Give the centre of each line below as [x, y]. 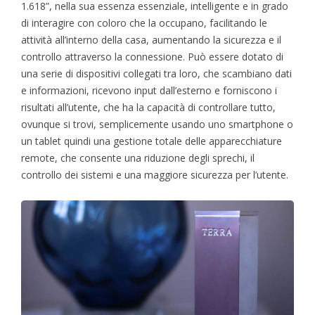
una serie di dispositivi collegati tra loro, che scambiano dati [156, 74]
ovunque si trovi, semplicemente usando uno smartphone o [157, 124]
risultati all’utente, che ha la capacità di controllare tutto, [148, 108]
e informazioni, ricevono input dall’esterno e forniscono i [149, 91]
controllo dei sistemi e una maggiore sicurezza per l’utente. [155, 175]
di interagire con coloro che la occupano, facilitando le [144, 23]
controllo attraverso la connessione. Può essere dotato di [152, 57]
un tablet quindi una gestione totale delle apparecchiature [152, 141]
